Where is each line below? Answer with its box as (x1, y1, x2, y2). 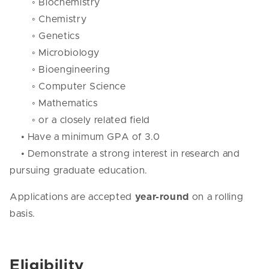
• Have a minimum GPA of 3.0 (10, 131, 163, 142)
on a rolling (189, 192, 244, 202)
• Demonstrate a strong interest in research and (10, 148, 240, 159)
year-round (134, 192, 190, 202)
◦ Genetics (10, 31, 83, 41)
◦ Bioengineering (10, 64, 113, 74)
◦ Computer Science (10, 81, 129, 91)
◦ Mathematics (10, 98, 101, 108)
